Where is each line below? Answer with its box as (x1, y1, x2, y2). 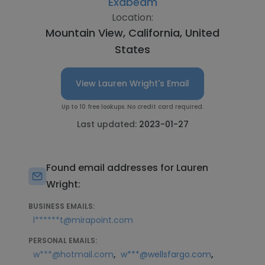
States (115, 42, 150, 57)
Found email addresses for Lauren (46, 161, 208, 174)
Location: (112, 11, 153, 24)
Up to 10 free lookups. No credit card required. (62, 102, 203, 111)
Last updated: (76, 118, 139, 130)
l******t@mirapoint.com (33, 214, 133, 226)
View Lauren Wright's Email (76, 77, 189, 89)
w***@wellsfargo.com (121, 248, 211, 260)
